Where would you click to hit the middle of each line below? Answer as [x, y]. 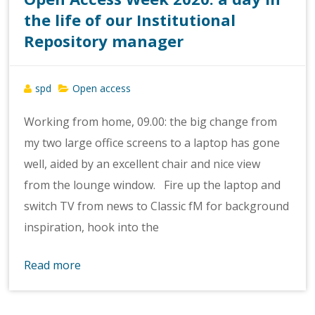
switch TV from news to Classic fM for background [157, 206]
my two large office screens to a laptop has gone [152, 142]
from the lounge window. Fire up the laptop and [153, 185]
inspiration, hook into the [92, 227]
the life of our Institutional [130, 19]
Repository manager [104, 40]
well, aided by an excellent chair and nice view [142, 163]
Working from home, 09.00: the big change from [151, 121]
